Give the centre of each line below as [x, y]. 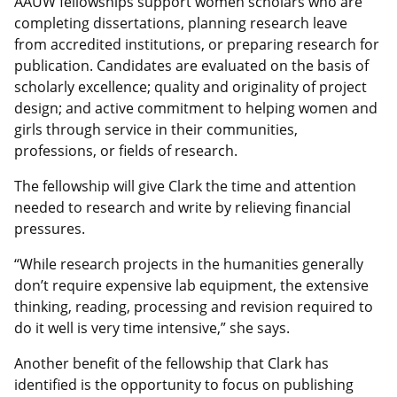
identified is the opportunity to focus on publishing [184, 385]
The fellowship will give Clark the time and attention [185, 187]
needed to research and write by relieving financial [183, 208]
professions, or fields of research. [126, 151]
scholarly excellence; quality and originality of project [191, 87]
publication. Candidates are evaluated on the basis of [191, 66]
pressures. [50, 229]
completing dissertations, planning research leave [181, 23]
